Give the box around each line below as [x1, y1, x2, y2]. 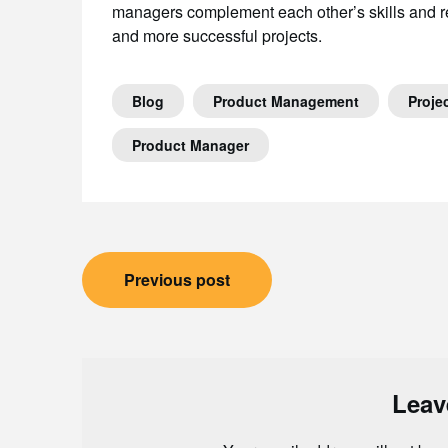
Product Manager [132, 135, 249, 155]
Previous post [124, 268, 230, 291]
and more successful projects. [112, 24, 322, 47]
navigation [81, 289, 243, 335]
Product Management [213, 91, 359, 111]
